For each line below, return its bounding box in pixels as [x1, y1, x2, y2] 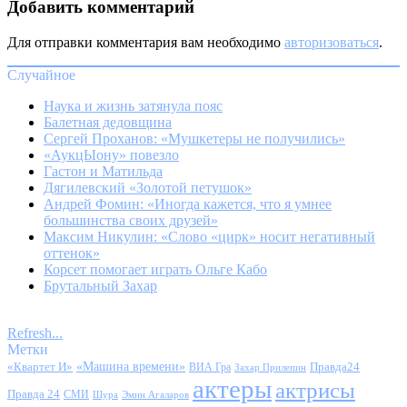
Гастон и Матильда [44, 164, 163, 180]
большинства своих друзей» [44, 213, 218, 229]
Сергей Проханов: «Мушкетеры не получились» [44, 131, 345, 147]
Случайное [7, 67, 75, 84]
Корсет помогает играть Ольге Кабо [44, 262, 267, 278]
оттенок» [44, 245, 100, 262]
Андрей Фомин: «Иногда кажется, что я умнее [44, 196, 332, 213]
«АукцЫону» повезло [44, 147, 179, 164]
